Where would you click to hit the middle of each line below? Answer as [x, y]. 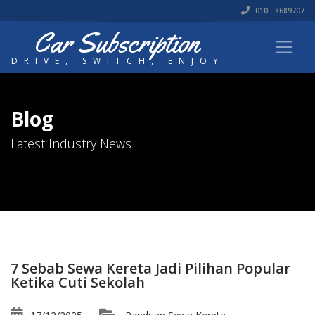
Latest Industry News [71, 143]
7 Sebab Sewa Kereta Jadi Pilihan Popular [150, 268]
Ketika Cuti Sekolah [78, 282]
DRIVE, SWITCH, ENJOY [118, 61]
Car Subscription [116, 43]
